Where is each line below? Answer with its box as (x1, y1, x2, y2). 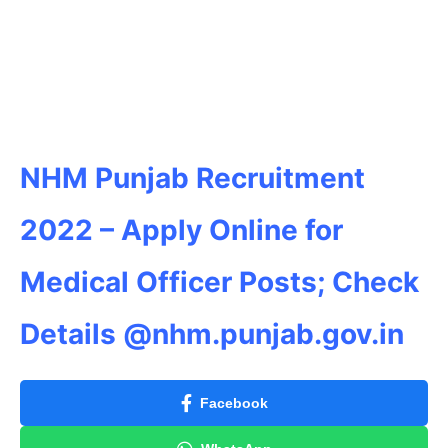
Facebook (199, 394, 268, 411)
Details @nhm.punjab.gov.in (20, 316, 411, 351)
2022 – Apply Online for (20, 212, 343, 247)
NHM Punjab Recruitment (20, 160, 365, 195)
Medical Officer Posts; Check (20, 264, 419, 299)
